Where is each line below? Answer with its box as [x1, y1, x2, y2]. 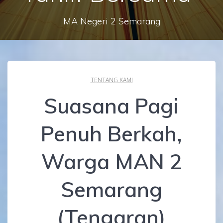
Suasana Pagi [44, 93, 179, 119]
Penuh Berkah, [41, 120, 182, 147]
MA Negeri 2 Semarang [63, 15, 160, 27]
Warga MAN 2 [41, 148, 182, 175]
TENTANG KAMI [90, 76, 133, 85]
